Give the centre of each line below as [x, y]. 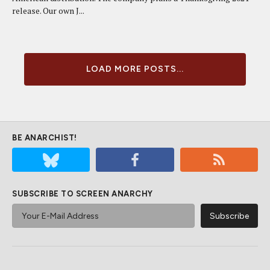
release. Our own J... [48, 11]
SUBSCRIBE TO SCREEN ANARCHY [83, 194]
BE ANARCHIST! [45, 138]
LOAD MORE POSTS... [135, 69]
